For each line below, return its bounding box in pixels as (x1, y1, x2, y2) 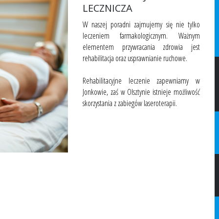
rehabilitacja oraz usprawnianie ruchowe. (83, 53, 187, 64)
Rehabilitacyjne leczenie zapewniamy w (83, 75, 200, 87)
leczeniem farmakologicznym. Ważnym (83, 30, 200, 42)
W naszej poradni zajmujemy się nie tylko (83, 19, 200, 30)
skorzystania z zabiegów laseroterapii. (83, 98, 177, 109)
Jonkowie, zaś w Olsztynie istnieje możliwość (83, 87, 200, 98)
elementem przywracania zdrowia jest (83, 42, 200, 53)
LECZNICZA (83, 1, 132, 15)
